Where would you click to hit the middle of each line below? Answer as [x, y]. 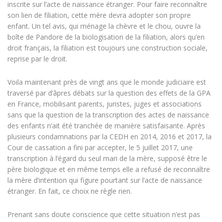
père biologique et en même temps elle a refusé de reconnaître [109, 169]
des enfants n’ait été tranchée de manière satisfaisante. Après [106, 126]
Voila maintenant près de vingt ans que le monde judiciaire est [107, 82]
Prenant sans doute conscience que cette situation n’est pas [104, 215]
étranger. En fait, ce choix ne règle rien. [70, 191]
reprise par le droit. [37, 59]
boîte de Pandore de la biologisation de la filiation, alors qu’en [106, 37]
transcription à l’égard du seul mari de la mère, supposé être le [107, 159]
